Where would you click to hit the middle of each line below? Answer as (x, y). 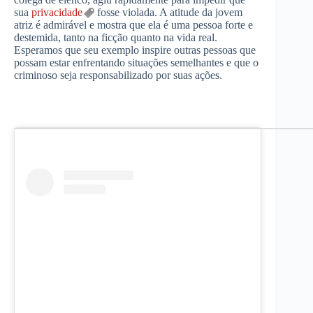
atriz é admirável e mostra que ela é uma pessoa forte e (133, 25)
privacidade (57, 13)
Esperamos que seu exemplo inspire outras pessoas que (135, 50)
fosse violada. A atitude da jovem (168, 13)
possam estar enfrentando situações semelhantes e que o (136, 63)
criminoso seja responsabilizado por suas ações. (118, 75)
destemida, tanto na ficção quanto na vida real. (116, 38)
